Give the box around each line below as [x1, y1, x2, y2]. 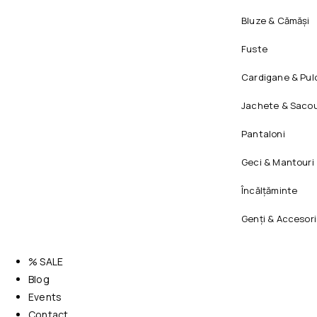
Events [28, 289, 62, 304]
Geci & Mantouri [241, 155, 314, 168]
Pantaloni [241, 127, 285, 140]
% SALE [28, 254, 64, 268]
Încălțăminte [241, 183, 298, 197]
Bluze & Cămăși [241, 13, 310, 27]
